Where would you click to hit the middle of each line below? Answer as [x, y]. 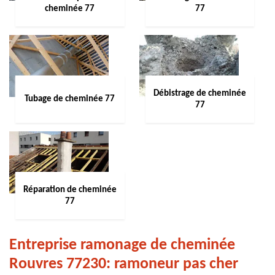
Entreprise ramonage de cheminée [122, 245]
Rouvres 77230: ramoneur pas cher [124, 264]
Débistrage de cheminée [200, 93]
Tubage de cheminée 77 [70, 99]
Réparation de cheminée [70, 190]
